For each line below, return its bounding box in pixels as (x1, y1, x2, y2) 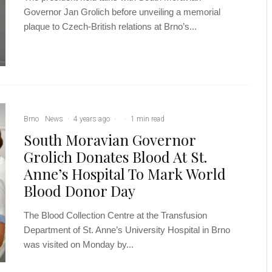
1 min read (131, 114, 165, 123)
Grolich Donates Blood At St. (24, 146, 207, 166)
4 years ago (73, 114, 110, 123)
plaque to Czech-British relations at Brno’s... (24, 21, 197, 32)
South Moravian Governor (24, 129, 195, 149)
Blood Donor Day (24, 180, 135, 200)
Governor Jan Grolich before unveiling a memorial (24, 7, 220, 18)
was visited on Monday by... (24, 239, 134, 250)
